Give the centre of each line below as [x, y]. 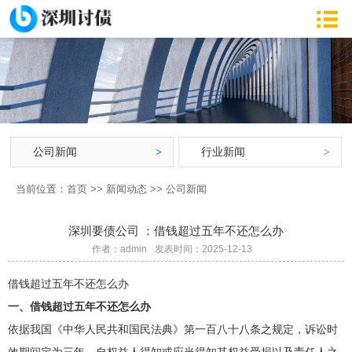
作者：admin [119, 249]
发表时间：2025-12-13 [203, 249]
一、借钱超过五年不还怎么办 [79, 306]
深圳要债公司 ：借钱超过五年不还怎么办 [176, 230]
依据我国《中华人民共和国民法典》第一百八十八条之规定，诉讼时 [173, 329]
